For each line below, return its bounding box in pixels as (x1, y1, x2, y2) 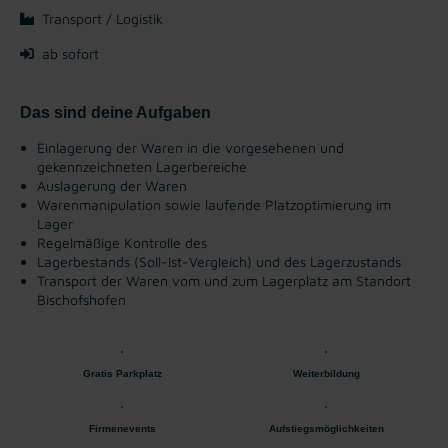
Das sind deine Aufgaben (20, 103, 211, 121)
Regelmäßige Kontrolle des (37, 233, 207, 251)
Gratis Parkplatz (82, 367, 162, 379)
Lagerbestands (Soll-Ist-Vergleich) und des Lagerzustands (37, 252, 401, 270)
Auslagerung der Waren (37, 176, 187, 194)
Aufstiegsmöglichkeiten (268, 422, 384, 434)
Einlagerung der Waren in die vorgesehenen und (37, 138, 344, 156)
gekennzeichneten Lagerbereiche (37, 157, 247, 175)
